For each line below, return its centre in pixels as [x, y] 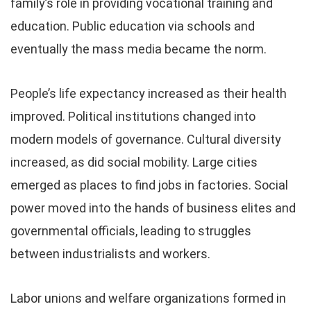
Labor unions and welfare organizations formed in [148, 298]
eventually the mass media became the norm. [138, 49]
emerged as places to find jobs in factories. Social [149, 185]
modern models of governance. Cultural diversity [146, 139]
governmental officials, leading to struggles [131, 231]
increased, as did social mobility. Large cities [134, 162]
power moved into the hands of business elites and [153, 208]
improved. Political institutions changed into [133, 116]
